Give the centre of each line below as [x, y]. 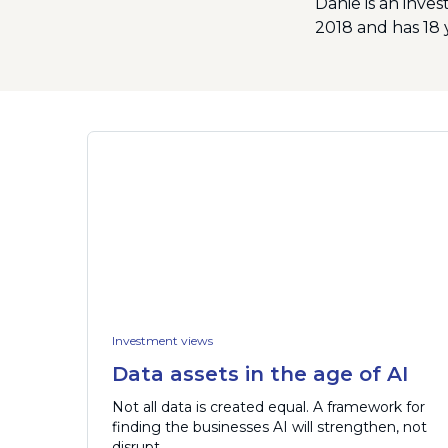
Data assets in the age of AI [260, 374]
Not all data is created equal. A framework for [268, 407]
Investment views [162, 341]
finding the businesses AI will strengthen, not [269, 427]
